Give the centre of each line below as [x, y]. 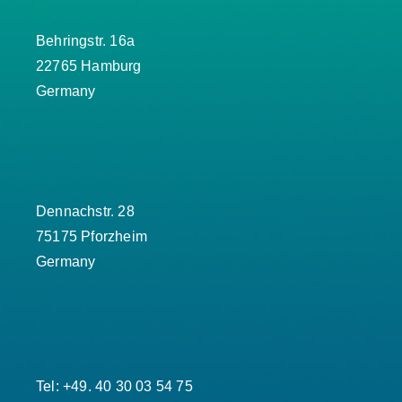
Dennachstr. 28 [85, 211]
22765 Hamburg [89, 66]
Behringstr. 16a [85, 40]
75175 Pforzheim [92, 236]
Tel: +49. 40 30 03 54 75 [114, 386]
